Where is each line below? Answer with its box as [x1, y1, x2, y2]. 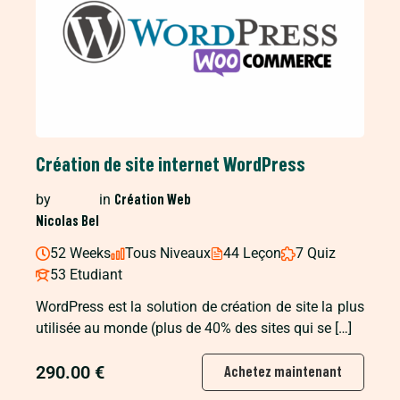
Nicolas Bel [36, 213, 99, 229]
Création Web [114, 192, 191, 207]
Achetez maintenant [224, 364, 342, 379]
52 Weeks [50, 244, 111, 262]
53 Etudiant [50, 265, 122, 283]
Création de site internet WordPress [36, 154, 305, 176]
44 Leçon [223, 244, 281, 262]
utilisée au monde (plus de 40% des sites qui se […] [36, 319, 352, 337]
